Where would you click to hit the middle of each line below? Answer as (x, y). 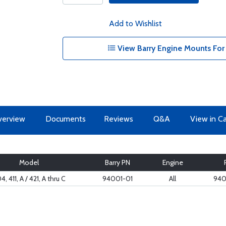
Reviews (118, 119)
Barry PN (117, 162)
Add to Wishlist (135, 23)
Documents (65, 119)
